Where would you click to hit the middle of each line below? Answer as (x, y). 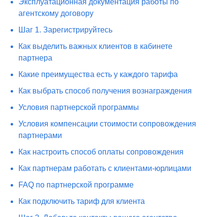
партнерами (40, 135)
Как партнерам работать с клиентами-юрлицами (105, 168)
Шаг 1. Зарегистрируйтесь (66, 30)
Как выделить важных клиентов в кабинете (96, 46)
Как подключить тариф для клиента (82, 201)
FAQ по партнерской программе (76, 185)
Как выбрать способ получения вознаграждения (105, 91)
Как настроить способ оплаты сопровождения (101, 152)
